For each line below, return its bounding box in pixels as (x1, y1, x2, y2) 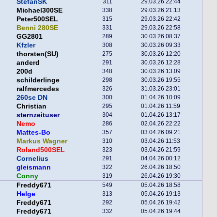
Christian (16, 102, 46, 110)
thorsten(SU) (16, 50, 59, 58)
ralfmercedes (16, 85, 59, 93)
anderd (16, 59, 40, 66)
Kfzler (16, 41, 35, 49)
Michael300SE (16, 6, 62, 14)
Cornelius (16, 155, 48, 162)
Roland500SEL (16, 146, 65, 154)
